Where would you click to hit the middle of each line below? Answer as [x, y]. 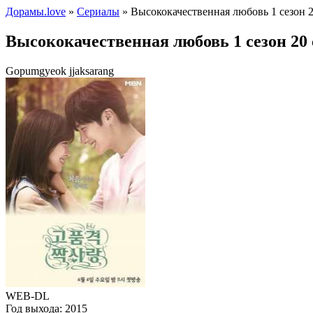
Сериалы [98, 12]
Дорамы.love [36, 12]
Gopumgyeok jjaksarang [60, 71]
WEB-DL [28, 296]
